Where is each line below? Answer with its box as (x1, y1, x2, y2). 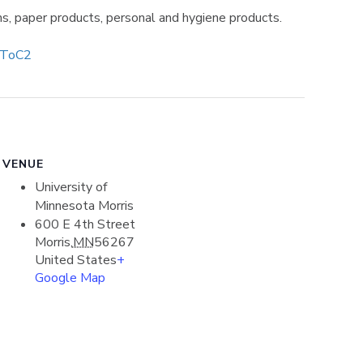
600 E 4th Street (34, 216, 135, 233)
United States (34, 251, 117, 269)
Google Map (34, 269, 105, 287)
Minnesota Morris (34, 197, 134, 215)
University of (34, 178, 107, 196)
